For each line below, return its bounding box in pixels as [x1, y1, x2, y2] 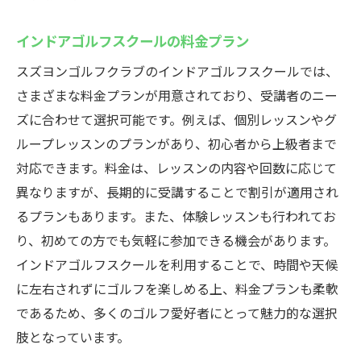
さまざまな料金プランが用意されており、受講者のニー [16, 85, 338, 105]
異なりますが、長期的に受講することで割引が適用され [16, 182, 338, 201]
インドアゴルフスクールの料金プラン [16, 30, 249, 51]
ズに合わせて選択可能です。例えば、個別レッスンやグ [16, 110, 337, 129]
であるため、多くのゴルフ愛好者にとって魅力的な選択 [16, 303, 338, 322]
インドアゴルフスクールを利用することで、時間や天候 [16, 255, 338, 274]
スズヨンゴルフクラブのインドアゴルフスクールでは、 [16, 61, 338, 81]
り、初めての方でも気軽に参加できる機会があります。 [16, 230, 336, 250]
